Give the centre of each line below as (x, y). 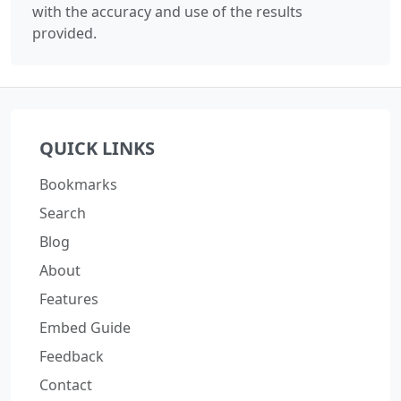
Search (63, 213)
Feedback (72, 356)
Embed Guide (85, 327)
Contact (66, 384)
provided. (64, 33)
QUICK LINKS (97, 148)
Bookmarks (78, 184)
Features (69, 299)
